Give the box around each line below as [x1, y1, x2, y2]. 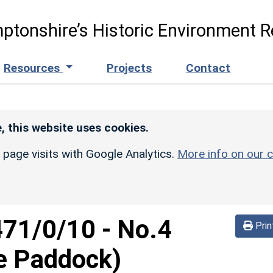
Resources [4, 60, 63, 75]
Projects [107, 60, 152, 75]
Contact [186, 60, 231, 75]
